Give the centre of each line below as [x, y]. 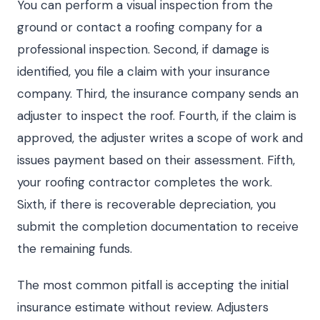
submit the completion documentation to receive [158, 226]
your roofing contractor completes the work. [145, 182]
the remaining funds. [75, 249]
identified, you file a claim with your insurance [144, 71]
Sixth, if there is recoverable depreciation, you [146, 204]
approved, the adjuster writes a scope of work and [160, 138]
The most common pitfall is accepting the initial [153, 285]
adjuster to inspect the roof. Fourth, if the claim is [157, 116]
